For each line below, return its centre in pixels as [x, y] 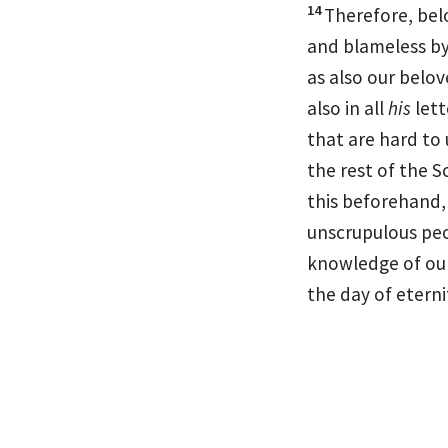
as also [337, 76]
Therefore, [370, 14]
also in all [347, 107]
